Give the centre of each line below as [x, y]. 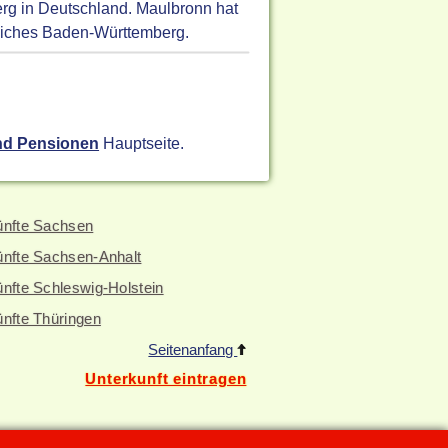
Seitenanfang [193, 349]
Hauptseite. [142, 143]
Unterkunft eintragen [166, 378]
